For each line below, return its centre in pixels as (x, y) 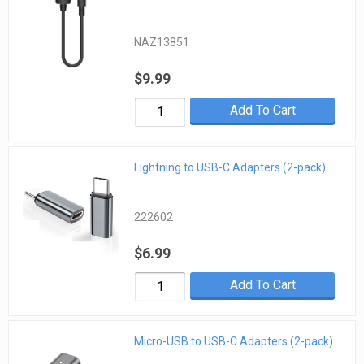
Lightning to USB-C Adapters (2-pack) (230, 167)
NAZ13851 (162, 43)
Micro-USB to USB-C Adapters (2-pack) (234, 342)
